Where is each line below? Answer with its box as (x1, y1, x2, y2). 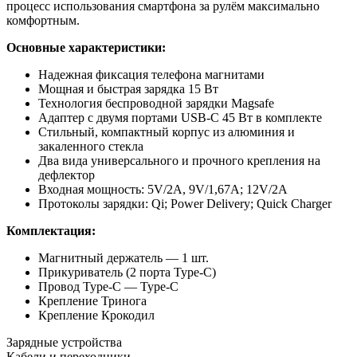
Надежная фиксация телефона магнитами (38, 68, 265, 82)
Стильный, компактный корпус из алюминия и (38, 125, 295, 139)
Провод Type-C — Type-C (38, 280, 178, 294)
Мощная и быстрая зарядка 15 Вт (38, 82, 218, 96)
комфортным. (6, 14, 80, 28)
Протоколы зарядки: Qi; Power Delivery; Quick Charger (38, 197, 331, 211)
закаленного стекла (38, 139, 143, 154)
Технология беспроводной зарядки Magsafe (38, 96, 274, 111)
